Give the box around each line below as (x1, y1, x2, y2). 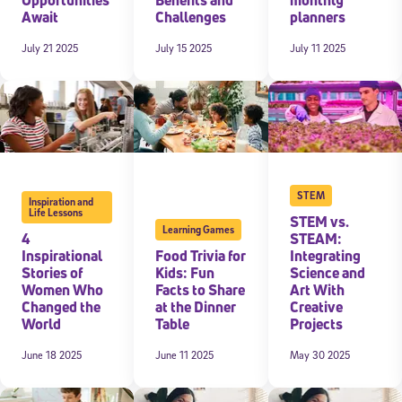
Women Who (22, 279, 104, 300)
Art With (289, 279, 345, 300)
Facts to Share (155, 279, 246, 300)
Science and (289, 262, 365, 283)
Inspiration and (29, 194, 94, 208)
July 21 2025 (22, 40, 79, 55)
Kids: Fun (155, 262, 215, 283)
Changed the (22, 296, 101, 317)
